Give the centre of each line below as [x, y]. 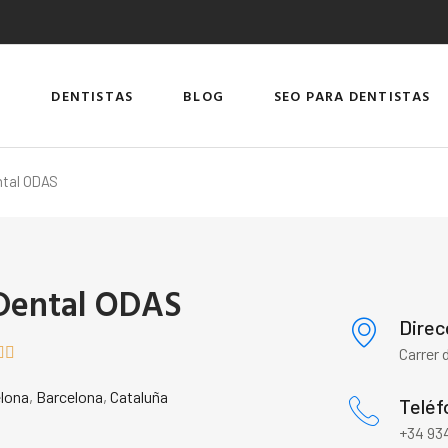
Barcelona [70, 397]
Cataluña [139, 397]
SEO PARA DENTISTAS [352, 95]
